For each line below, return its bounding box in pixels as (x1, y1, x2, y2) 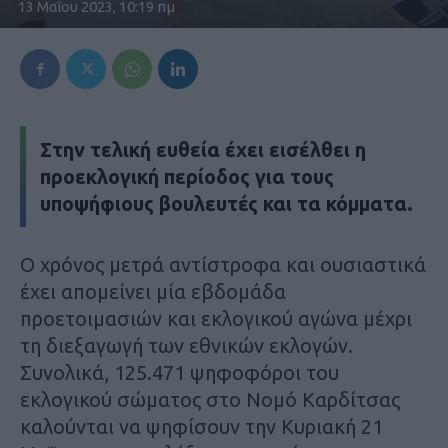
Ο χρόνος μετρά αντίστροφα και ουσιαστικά (20, 253, 426, 277)
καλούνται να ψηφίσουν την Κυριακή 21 (20, 415, 383, 439)
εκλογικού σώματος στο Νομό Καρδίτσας (20, 388, 400, 412)
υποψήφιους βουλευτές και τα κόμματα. (40, 192, 413, 216)
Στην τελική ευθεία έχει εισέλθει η (40, 138, 366, 162)
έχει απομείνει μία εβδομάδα (20, 280, 286, 304)
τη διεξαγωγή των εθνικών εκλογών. (20, 334, 353, 358)
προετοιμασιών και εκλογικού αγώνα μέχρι (20, 307, 412, 331)
